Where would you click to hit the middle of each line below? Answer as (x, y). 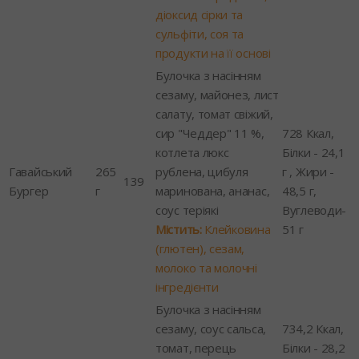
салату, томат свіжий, (214, 113)
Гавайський (40, 171)
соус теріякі (187, 210)
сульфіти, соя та (200, 33)
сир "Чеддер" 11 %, (210, 133)
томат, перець (196, 347)
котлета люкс (192, 152)
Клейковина (236, 229)
